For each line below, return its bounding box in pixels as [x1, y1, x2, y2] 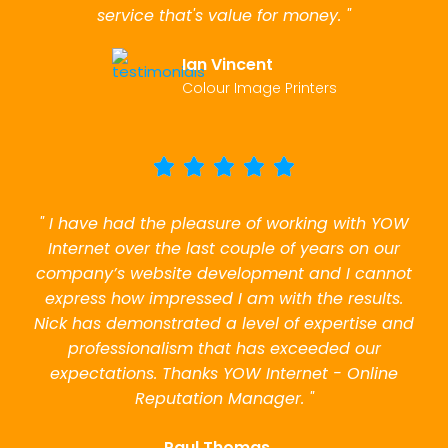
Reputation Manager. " [134, 387, 314, 411]
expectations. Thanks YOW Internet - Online [50, 362, 398, 386]
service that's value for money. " [97, 4, 351, 28]
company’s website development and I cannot [36, 262, 412, 286]
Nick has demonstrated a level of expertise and [34, 312, 414, 336]
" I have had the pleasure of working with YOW [39, 212, 409, 236]
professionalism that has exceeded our [67, 337, 381, 361]
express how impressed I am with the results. [45, 287, 403, 311]
